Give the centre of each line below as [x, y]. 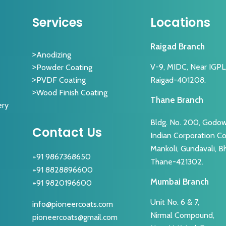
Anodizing [54, 54]
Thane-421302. [177, 161]
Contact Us [67, 133]
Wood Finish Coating [72, 92]
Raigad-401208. [178, 80]
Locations [181, 22]
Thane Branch [177, 100]
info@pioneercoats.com [73, 204]
